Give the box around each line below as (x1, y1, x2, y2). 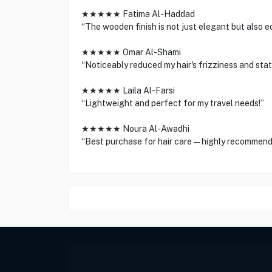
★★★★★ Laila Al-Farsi (81, 86, 175, 95)
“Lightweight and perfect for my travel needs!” (81, 98, 264, 108)
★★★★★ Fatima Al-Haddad (81, 9, 195, 19)
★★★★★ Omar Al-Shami (81, 47, 181, 57)
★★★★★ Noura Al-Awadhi (81, 124, 189, 134)
